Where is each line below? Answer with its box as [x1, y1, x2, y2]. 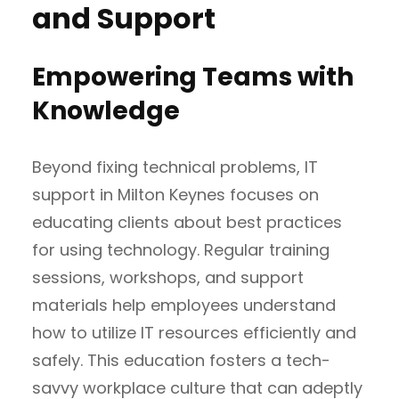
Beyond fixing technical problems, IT [32, 155, 318, 178]
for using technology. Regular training [32, 238, 330, 261]
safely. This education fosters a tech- [32, 348, 330, 371]
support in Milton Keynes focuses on [32, 183, 319, 206]
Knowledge [32, 93, 180, 128]
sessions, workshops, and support [32, 265, 304, 289]
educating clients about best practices [32, 210, 342, 233]
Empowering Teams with [32, 59, 354, 94]
